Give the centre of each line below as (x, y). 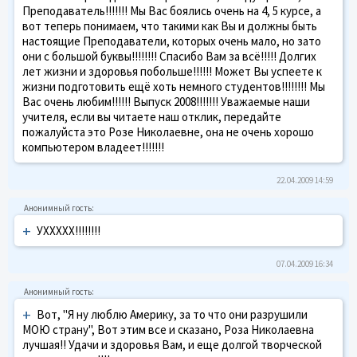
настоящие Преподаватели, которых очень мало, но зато (172, 41)
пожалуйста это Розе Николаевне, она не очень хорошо (168, 131)
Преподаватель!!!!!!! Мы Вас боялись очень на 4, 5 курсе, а (172, 10)
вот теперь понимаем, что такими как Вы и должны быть (170, 25)
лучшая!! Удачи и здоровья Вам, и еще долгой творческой (172, 344)
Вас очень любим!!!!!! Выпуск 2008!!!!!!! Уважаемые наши (166, 101)
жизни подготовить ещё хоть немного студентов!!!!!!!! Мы (174, 86)
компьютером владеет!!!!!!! (93, 147)
